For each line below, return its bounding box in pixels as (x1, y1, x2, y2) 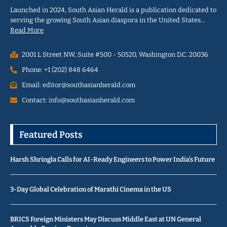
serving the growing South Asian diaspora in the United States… (10, 16, 205, 24)
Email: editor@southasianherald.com (21, 81, 135, 89)
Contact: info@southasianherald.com (21, 96, 135, 104)
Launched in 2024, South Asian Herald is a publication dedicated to (10, 6, 216, 14)
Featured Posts (19, 129, 83, 141)
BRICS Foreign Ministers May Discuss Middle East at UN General (10, 215, 201, 223)
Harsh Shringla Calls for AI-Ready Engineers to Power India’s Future (10, 156, 215, 164)
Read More (10, 26, 44, 34)
